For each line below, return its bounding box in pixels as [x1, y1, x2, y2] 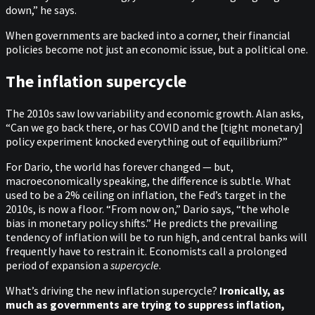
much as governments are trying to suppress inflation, [6, 297, 285, 311]
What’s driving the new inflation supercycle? [6, 283, 217, 297]
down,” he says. [6, 3, 77, 18]
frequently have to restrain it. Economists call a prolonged [6, 243, 287, 258]
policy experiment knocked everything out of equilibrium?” [6, 134, 288, 148]
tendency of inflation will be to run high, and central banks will [6, 229, 307, 244]
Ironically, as [217, 283, 285, 297]
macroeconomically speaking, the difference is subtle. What [6, 173, 291, 188]
